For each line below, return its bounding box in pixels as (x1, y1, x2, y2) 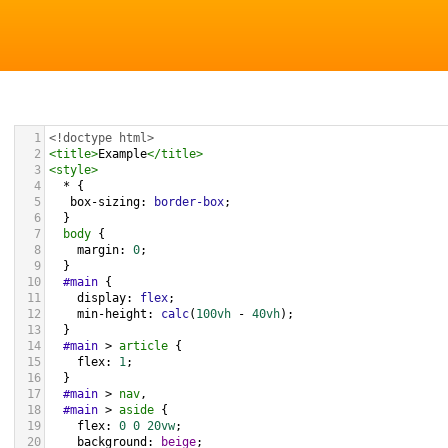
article (119, 339, 168, 353)
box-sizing (70, 195, 140, 209)
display (77, 291, 126, 305)
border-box (154, 195, 224, 209)
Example (98, 147, 147, 161)
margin (77, 243, 119, 257)
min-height (77, 307, 147, 321)
